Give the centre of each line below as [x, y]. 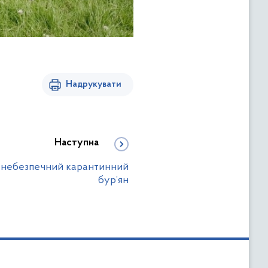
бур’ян [113, 181]
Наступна [77, 143]
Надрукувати [94, 85]
